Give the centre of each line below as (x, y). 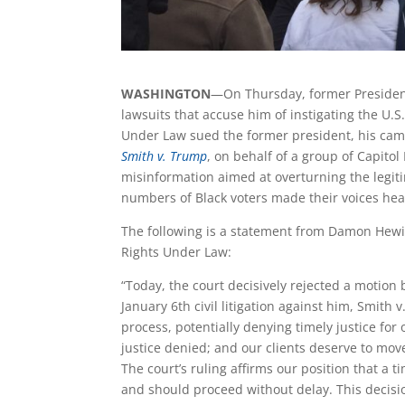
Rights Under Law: (179, 251)
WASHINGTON (166, 93)
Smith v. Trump (165, 155)
